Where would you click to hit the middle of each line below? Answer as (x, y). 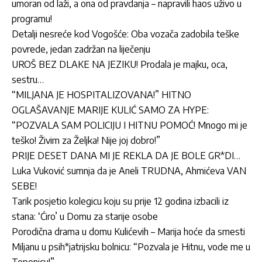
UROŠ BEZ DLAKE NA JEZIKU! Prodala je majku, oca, (120, 64)
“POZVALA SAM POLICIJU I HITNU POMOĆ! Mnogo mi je (130, 125)
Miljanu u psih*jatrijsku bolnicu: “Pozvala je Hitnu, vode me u (131, 247)
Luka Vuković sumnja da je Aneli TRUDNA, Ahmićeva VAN (129, 170)
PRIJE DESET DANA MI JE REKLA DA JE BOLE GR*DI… (126, 155)
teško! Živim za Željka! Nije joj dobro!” (86, 140)
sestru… (28, 79)
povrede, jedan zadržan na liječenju (81, 49)
